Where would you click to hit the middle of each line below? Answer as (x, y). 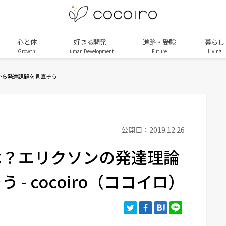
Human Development (90, 51)
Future (159, 51)
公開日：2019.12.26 (153, 130)
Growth (27, 51)
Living (215, 51)
